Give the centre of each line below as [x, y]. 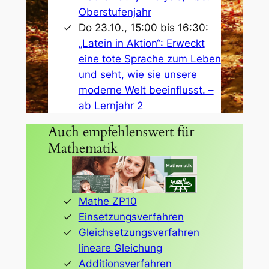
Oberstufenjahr [115, 12]
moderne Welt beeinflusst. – [146, 90]
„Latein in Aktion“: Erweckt [141, 43]
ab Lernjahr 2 [110, 105]
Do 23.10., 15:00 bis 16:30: [143, 27]
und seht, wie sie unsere [138, 74]
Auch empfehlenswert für [121, 131]
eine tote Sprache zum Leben [150, 59]
